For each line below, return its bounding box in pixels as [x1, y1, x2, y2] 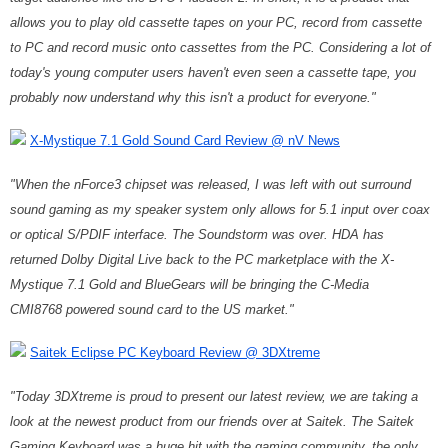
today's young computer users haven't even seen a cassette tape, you [10, 65, 416, 80]
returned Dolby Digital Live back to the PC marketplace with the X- [10, 252, 394, 267]
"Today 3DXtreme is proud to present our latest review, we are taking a [10, 389, 418, 404]
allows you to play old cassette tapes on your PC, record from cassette [10, 15, 422, 30]
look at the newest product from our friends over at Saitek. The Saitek [10, 414, 414, 429]
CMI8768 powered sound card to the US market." [10, 302, 294, 317]
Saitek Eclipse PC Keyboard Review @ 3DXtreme [30, 345, 320, 360]
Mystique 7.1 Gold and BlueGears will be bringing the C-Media [10, 277, 369, 292]
